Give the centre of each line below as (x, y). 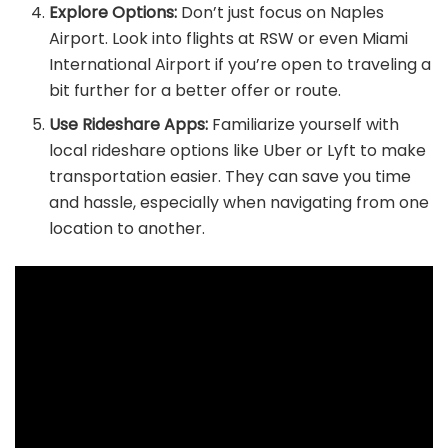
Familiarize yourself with (304, 124)
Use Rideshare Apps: (129, 124)
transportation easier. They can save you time (230, 176)
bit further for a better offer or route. (199, 90)
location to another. (127, 228)
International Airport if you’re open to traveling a (240, 64)
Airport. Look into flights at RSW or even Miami (229, 38)
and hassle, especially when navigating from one (239, 202)
